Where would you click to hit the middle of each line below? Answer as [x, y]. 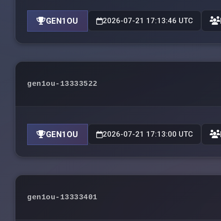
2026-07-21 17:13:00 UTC [147, 134]
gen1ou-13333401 [62, 197]
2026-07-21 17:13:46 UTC [147, 21]
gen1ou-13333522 [62, 84]
